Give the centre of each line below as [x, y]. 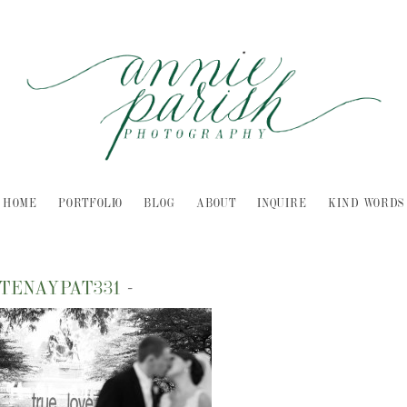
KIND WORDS [366, 204]
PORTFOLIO [90, 204]
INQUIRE [282, 204]
